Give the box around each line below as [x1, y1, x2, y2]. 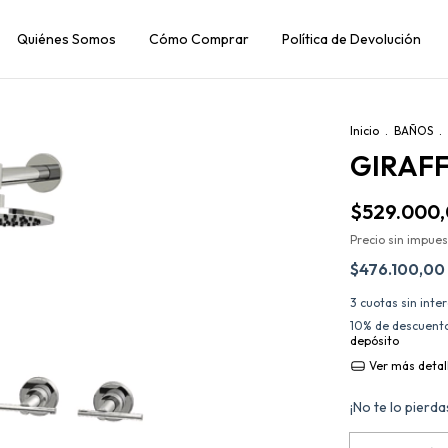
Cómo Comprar [149, 30, 249, 48]
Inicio [350, 123, 379, 138]
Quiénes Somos [17, 30, 116, 48]
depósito [350, 333, 399, 348]
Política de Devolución [282, 30, 421, 48]
